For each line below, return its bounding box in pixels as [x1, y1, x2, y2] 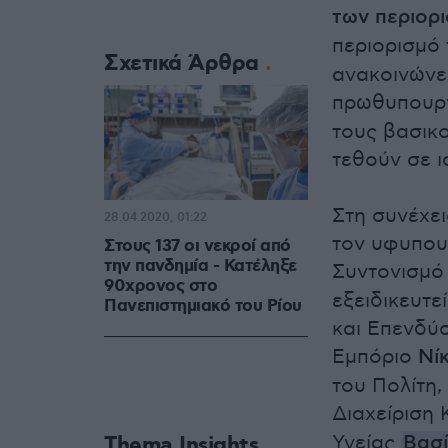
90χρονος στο [104, 275, 217, 298]
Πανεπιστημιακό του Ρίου [104, 295, 302, 318]
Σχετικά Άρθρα [104, 49, 265, 79]
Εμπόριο [332, 345, 418, 370]
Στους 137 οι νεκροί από [104, 235, 291, 258]
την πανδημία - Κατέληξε [104, 255, 297, 278]
